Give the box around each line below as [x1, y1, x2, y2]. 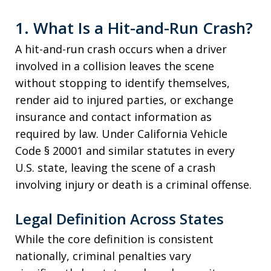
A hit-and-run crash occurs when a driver [15, 42, 227, 56]
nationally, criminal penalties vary [15, 249, 191, 263]
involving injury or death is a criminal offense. [15, 177, 252, 192]
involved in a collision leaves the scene [15, 59, 214, 73]
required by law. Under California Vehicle [15, 126, 227, 141]
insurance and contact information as [15, 109, 212, 124]
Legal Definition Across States [15, 209, 224, 229]
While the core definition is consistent [15, 232, 214, 246]
